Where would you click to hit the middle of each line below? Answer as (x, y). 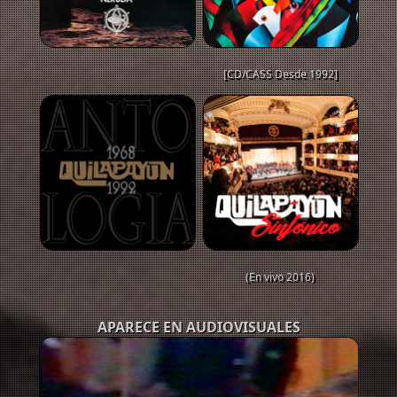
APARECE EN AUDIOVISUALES (198, 327)
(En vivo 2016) (280, 277)
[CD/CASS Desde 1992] (280, 74)
